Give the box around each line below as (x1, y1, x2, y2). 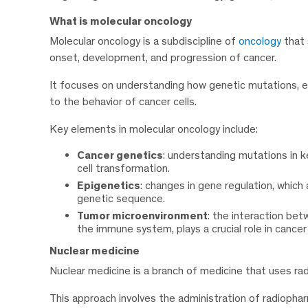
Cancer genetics (77, 148, 163, 162)
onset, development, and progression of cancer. (49, 50, 276, 64)
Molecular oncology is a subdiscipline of (49, 34, 239, 47)
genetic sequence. (77, 191, 165, 205)
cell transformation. (77, 161, 170, 175)
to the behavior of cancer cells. (49, 94, 197, 108)
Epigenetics (77, 178, 140, 192)
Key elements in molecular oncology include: (49, 122, 258, 135)
